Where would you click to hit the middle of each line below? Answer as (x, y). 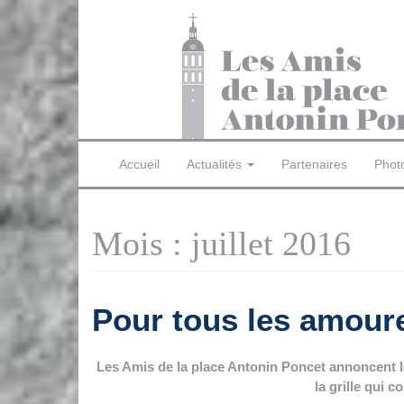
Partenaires (314, 164)
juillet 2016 (271, 243)
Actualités (216, 164)
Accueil (139, 164)
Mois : (142, 243)
